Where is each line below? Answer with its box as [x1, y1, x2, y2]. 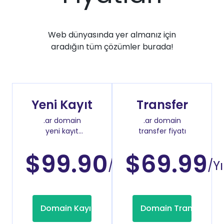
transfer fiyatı [138, 126, 186, 136]
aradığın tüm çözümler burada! [50, 41, 173, 53]
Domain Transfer [140, 202, 208, 214]
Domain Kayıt [40, 202, 94, 214]
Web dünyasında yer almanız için [48, 29, 176, 41]
